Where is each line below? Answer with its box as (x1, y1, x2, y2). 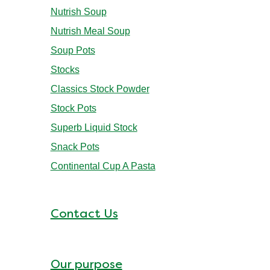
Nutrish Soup (50, 7, 107, 17)
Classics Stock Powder (50, 84, 149, 95)
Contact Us (50, 209, 118, 221)
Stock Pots (50, 103, 96, 114)
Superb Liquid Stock (50, 122, 137, 133)
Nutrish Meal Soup (50, 26, 130, 37)
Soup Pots (50, 45, 95, 56)
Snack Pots (50, 142, 99, 152)
